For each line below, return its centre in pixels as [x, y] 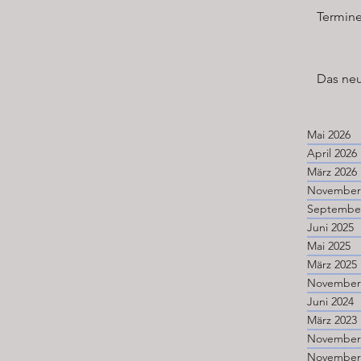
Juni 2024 [330, 301]
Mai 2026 [329, 135]
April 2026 [332, 153]
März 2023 [332, 320]
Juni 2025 [330, 227]
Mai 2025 [329, 246]
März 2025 [332, 264]
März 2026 [332, 172]
